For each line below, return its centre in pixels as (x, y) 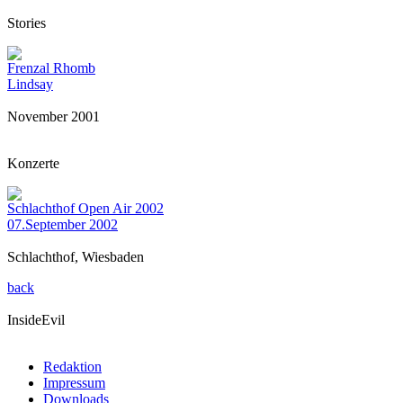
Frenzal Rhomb (51, 68)
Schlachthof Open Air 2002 (85, 208)
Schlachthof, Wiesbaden (76, 257)
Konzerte (33, 163)
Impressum (74, 383)
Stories (27, 23)
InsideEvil (36, 320)
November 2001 (54, 116)
